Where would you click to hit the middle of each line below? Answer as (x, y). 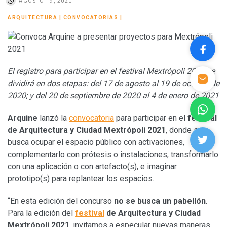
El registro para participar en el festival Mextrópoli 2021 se (111, 71)
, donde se (184, 130)
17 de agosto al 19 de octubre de (161, 83)
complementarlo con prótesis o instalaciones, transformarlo (113, 154)
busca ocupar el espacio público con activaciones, (96, 142)
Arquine (23, 118)
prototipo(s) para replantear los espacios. (81, 178)
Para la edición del (41, 213)
